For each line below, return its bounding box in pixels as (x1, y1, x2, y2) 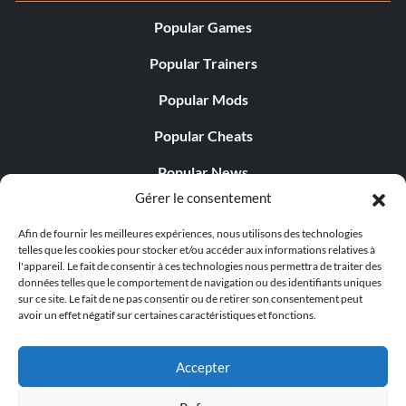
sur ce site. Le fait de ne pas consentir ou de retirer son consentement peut (18, 292, 362, 305)
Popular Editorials (146, 199, 260, 217)
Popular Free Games (137, 236, 269, 254)
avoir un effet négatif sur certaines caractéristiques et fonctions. (18, 308, 316, 322)
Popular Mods (158, 91, 248, 109)
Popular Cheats (153, 127, 253, 145)
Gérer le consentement (134, 189, 272, 206)
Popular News (158, 163, 248, 181)
